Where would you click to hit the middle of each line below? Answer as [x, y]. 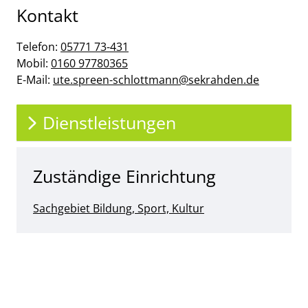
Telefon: [38, 47]
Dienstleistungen [109, 122]
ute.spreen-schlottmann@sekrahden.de [156, 80]
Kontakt [47, 15]
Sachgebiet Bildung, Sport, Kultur [119, 208]
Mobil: [34, 63]
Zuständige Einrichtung [124, 176]
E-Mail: [35, 80]
